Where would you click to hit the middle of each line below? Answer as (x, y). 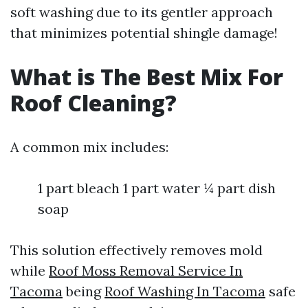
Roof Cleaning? (93, 102)
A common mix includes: (89, 146)
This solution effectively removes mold (136, 250)
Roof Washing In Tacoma (185, 291)
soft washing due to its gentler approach (142, 12)
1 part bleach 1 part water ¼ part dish (157, 188)
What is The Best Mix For (147, 76)
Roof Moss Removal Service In (146, 270)
